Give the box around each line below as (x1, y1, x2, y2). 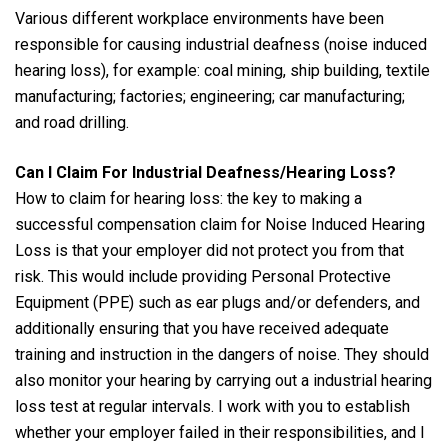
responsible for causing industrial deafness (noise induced (15, 34, 427, 54)
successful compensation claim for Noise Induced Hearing (15, 214, 425, 234)
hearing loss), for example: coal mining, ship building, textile (15, 60, 430, 80)
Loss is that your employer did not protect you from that (15, 240, 404, 260)
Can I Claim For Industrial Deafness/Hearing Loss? (15, 162, 396, 182)
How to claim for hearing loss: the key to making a (15, 188, 362, 208)
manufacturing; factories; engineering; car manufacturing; (15, 86, 405, 106)
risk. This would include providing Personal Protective (15, 266, 391, 286)
